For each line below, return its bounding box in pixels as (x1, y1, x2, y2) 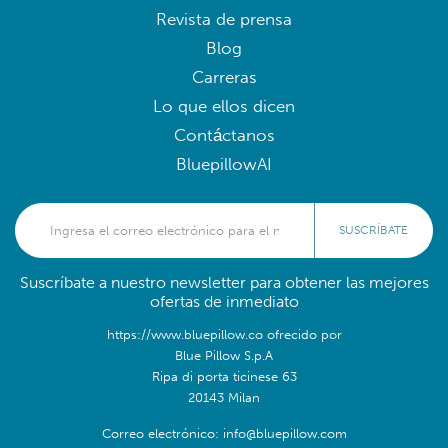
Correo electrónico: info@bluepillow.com (101, 424, 347, 441)
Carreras (191, 66, 257, 88)
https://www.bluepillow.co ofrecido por (106, 325, 342, 342)
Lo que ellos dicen (153, 95, 295, 117)
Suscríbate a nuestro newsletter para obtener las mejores (19, 272, 429, 292)
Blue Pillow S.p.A (175, 346, 273, 363)
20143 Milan (188, 388, 260, 405)
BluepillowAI (176, 153, 272, 175)
